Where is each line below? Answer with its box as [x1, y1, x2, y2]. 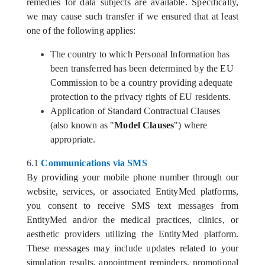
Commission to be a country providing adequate [50, 77, 233, 88]
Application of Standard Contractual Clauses [50, 106, 221, 116]
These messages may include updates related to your [26, 243, 239, 253]
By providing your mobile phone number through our [26, 172, 239, 182]
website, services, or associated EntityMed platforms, [26, 186, 239, 196]
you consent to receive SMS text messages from [26, 201, 239, 211]
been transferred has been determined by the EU [50, 63, 234, 73]
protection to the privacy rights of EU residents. [50, 92, 231, 102]
